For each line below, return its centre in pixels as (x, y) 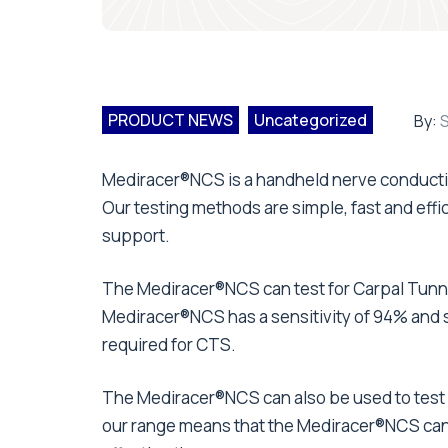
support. (136, 236)
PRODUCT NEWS (170, 120)
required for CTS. (169, 345)
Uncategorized (310, 120)
